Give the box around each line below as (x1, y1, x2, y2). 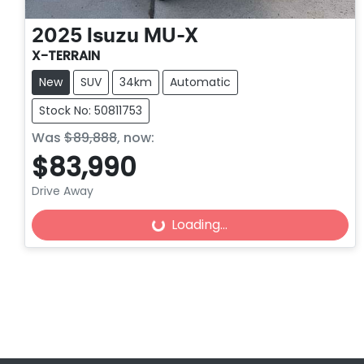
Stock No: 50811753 (39, 102, 142, 119)
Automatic (170, 74, 231, 91)
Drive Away (32, 183, 93, 200)
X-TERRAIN (32, 46, 100, 66)
